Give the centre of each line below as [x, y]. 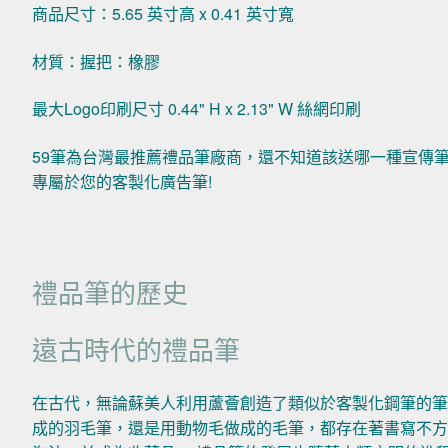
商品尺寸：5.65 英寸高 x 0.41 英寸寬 [163, 14]
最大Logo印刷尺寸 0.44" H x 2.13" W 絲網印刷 [197, 109]
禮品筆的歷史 [110, 291]
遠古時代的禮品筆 [136, 348]
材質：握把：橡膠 [96, 61]
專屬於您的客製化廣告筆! [122, 181]
